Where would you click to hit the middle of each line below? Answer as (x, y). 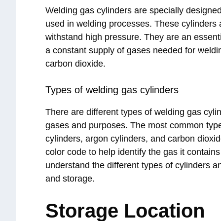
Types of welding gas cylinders (112, 90)
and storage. (70, 179)
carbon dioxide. (75, 64)
